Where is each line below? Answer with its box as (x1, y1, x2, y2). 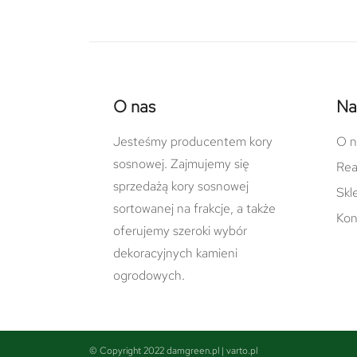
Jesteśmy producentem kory (113, 132, 273, 150)
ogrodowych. (113, 266, 185, 284)
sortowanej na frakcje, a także (113, 199, 276, 217)
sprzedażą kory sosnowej (113, 177, 249, 194)
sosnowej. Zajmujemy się (113, 155, 249, 172)
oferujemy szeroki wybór (113, 222, 247, 239)
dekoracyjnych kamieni (113, 244, 237, 261)
